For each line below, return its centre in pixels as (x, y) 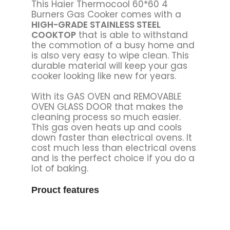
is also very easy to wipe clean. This (110, 55)
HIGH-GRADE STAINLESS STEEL (96, 24)
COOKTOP (53, 35)
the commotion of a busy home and (113, 45)
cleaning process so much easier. (106, 117)
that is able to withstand (132, 35)
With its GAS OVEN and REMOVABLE (106, 96)
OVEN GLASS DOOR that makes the (107, 107)
